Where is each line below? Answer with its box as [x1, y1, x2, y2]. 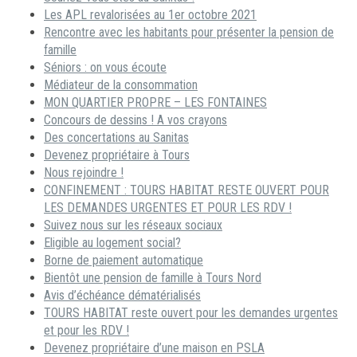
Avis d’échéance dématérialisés [44, 288, 201, 303]
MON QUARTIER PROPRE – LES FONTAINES [44, 95, 267, 110]
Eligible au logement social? [44, 235, 181, 250]
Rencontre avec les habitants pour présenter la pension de [44, 25, 334, 40]
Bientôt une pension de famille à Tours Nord [44, 270, 261, 285]
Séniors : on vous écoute [44, 60, 167, 75]
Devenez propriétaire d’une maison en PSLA [44, 340, 265, 355]
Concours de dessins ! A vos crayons [44, 112, 227, 127]
